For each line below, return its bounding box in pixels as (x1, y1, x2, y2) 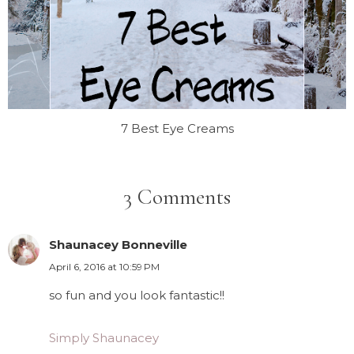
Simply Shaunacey (49, 330, 159, 345)
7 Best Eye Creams (120, 120, 234, 136)
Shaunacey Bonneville (49, 236, 187, 252)
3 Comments (123, 183, 231, 210)
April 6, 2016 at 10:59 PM (49, 260, 160, 273)
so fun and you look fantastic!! (49, 287, 224, 303)
